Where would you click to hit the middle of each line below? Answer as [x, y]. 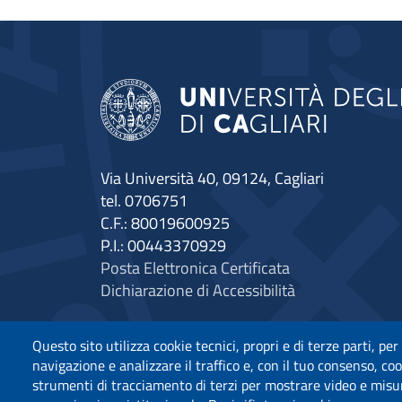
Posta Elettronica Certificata [195, 267]
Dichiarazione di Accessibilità [198, 290]
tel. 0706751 [144, 200]
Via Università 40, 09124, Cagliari [212, 178]
